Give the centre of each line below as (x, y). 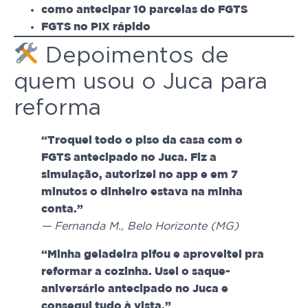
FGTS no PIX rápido (96, 27)
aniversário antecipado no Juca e (135, 289)
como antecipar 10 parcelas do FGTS (144, 10)
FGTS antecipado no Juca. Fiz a (129, 158)
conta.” (62, 210)
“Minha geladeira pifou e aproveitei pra (153, 255)
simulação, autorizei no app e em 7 (140, 175)
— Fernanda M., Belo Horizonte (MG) (140, 227)
